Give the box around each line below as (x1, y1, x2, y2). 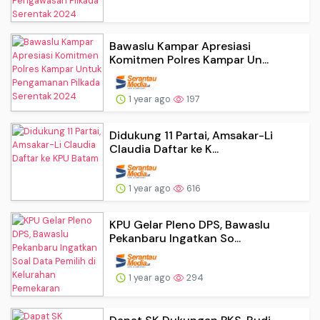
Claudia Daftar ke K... (109, 141, 219, 156)
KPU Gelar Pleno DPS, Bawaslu (109, 216, 270, 232)
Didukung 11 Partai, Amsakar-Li (109, 127, 273, 143)
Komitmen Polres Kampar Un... (109, 51, 269, 67)
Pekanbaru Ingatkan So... (109, 230, 241, 246)
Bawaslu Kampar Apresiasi (109, 38, 251, 54)
